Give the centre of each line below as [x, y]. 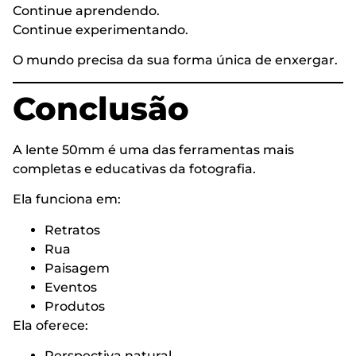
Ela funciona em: [67, 199]
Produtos [75, 306]
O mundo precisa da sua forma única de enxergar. [175, 60]
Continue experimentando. [101, 30]
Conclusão [101, 108]
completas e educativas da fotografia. [134, 168]
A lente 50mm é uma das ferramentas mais [153, 149]
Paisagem [77, 268]
